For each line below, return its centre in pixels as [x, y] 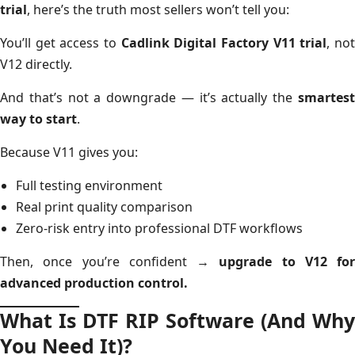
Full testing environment [89, 185]
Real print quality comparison [104, 206]
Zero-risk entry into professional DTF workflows [159, 228]
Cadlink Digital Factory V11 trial [224, 42]
